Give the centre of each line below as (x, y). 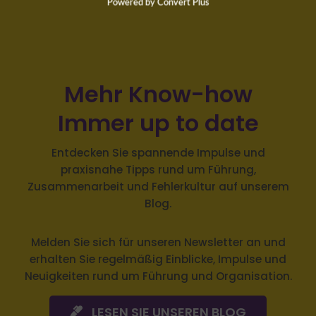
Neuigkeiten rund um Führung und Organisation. (158, 276)
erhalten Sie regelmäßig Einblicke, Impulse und (158, 259)
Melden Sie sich (73, 242)
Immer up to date (158, 123)
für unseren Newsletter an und (200, 242)
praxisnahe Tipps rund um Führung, (158, 170)
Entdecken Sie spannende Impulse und (158, 153)
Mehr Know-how (158, 95)
